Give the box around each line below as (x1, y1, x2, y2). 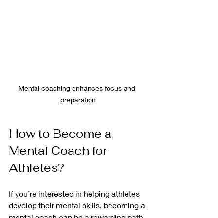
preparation (60, 95, 96, 104)
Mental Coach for (9, 143, 110, 158)
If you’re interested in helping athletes (9, 188, 142, 198)
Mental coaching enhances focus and (18, 83, 137, 92)
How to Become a (9, 126, 114, 141)
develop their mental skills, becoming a (9, 200, 147, 210)
